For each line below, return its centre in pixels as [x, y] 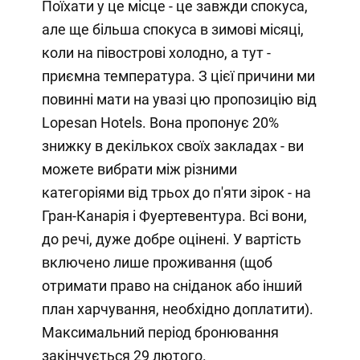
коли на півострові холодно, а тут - [156, 53]
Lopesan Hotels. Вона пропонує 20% [160, 123]
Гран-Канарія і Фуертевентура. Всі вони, [174, 216]
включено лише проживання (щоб [157, 263]
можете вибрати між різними [139, 170]
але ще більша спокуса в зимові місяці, [172, 30]
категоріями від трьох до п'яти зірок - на [176, 193]
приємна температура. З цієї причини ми [178, 76]
